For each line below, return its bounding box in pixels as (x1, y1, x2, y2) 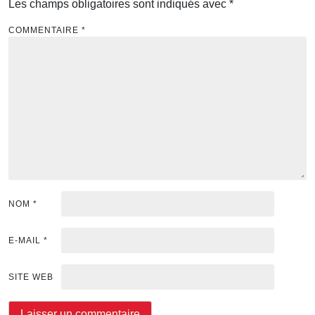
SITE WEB (8, 272, 53, 283)
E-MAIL (8, 236, 44, 246)
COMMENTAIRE (8, 25, 82, 36)
